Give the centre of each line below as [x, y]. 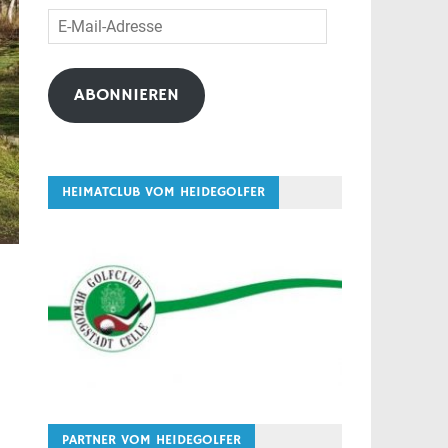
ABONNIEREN [126, 95]
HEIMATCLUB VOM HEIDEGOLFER [163, 192]
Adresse [74, 67]
